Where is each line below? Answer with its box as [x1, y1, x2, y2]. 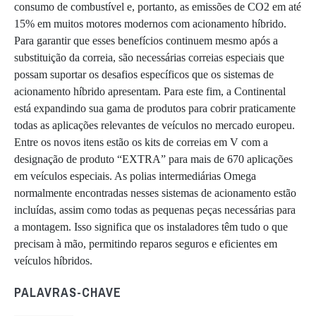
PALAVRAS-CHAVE [14, 284, 121, 302]
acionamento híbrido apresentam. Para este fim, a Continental [14, 85, 286, 98]
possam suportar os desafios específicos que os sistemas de [14, 68, 274, 81]
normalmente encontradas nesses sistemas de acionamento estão [14, 187, 296, 200]
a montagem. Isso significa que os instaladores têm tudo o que [14, 221, 288, 233]
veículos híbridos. [14, 255, 92, 267]
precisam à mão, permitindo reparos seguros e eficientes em [14, 238, 277, 250]
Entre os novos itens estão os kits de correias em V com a [14, 136, 268, 149]
